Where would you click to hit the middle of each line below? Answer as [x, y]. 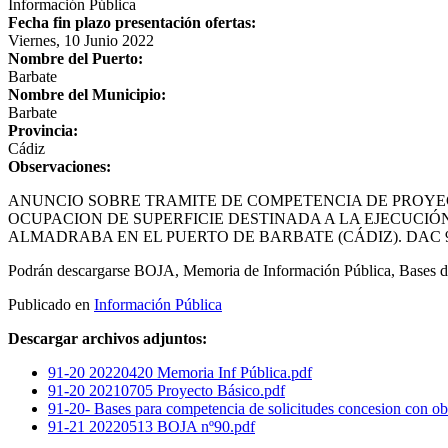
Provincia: [43, 131]
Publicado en [49, 305]
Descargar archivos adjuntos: [107, 339]
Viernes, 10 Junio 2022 [81, 41]
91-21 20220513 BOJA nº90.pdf [151, 427]
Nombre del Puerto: [75, 59]
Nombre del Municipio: [87, 95]
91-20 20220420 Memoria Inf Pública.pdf [180, 373]
